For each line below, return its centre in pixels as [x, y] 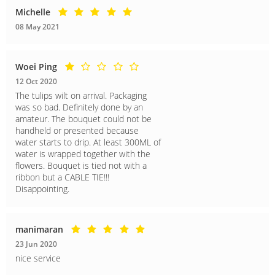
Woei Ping [36, 66]
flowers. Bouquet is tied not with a [81, 165]
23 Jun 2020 [36, 244]
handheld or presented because [77, 130]
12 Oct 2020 [36, 81]
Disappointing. [42, 188]
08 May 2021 [37, 26]
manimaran [39, 229]
